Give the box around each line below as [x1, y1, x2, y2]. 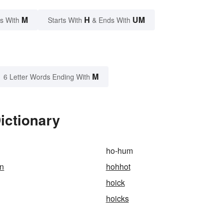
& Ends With [90, 14, 132, 25]
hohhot [106, 160, 130, 172]
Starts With [48, 14, 84, 25]
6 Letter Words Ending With [3, 71, 90, 82]
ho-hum [106, 144, 133, 156]
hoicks [106, 192, 129, 204]
